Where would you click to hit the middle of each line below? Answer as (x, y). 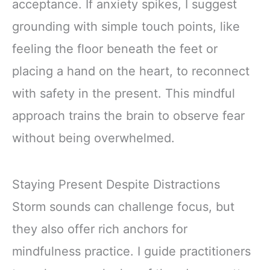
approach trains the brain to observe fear (128, 116)
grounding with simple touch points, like (126, 27)
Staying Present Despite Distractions (116, 185)
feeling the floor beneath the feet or (115, 49)
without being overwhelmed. (93, 138)
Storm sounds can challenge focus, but (123, 207)
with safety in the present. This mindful (124, 94)
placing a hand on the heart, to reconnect (131, 71)
